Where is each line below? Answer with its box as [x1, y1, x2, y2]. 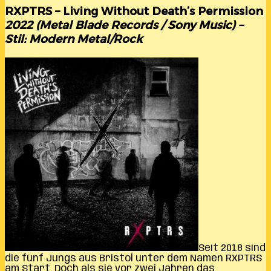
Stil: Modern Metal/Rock [5, 32, 142, 47]
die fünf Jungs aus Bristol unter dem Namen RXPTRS [5, 253, 262, 264]
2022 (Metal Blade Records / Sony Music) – [5, 18, 243, 33]
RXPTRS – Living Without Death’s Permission [5, 4, 263, 19]
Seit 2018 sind [198, 243, 266, 253]
